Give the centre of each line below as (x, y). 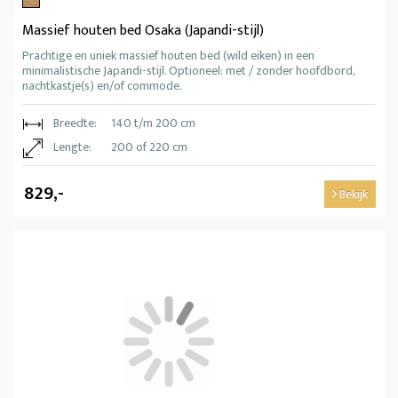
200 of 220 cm (149, 147)
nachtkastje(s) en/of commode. (102, 85)
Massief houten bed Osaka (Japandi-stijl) (143, 30)
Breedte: (75, 123)
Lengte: (72, 147)
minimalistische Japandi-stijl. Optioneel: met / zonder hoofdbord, (188, 70)
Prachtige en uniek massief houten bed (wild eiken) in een (168, 55)
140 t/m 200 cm (153, 123)
